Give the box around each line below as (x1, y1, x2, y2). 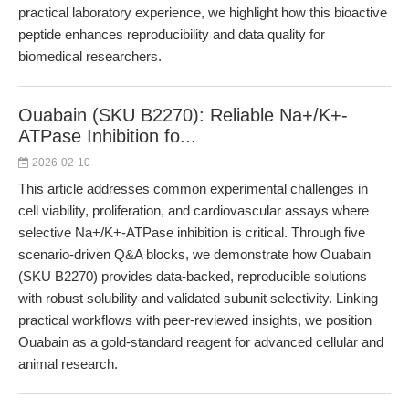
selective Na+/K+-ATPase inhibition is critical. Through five (18, 225, 365, 240)
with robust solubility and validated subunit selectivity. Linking (18, 290, 378, 306)
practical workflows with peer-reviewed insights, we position (18, 312, 372, 328)
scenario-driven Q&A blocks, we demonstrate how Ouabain (18, 246, 371, 262)
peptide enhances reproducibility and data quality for (18, 26, 325, 42)
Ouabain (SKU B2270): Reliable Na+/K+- (18, 105, 348, 125)
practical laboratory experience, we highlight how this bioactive (18, 5, 387, 20)
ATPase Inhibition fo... (18, 126, 196, 146)
